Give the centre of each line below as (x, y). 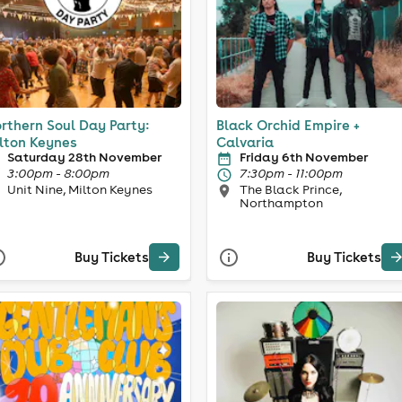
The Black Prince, (291, 189)
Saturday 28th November (84, 157)
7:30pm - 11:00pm (291, 173)
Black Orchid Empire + (288, 125)
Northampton (281, 202)
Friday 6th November (304, 157)
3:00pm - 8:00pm (58, 173)
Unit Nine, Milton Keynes (79, 189)
